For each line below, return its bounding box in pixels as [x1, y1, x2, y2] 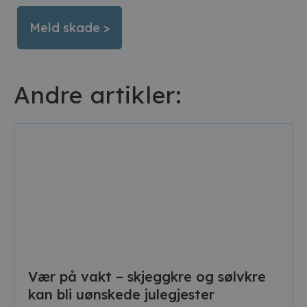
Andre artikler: [14, 80, 182, 110]
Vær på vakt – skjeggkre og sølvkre [28, 268, 266, 285]
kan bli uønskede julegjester [28, 286, 214, 303]
